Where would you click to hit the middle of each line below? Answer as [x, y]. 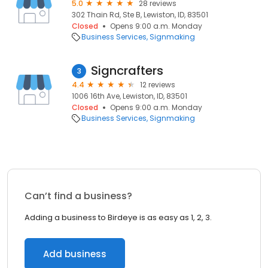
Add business [75, 254]
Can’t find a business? [78, 196]
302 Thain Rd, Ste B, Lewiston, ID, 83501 [140, 15]
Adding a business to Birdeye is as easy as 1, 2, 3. [118, 217]
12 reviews [158, 85]
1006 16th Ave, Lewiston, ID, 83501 [130, 96]
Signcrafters [127, 71]
